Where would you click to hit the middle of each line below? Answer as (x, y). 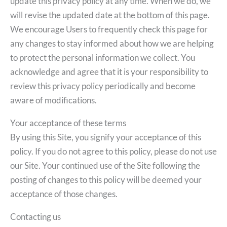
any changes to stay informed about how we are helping (112, 43)
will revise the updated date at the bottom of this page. (110, 15)
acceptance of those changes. (64, 194)
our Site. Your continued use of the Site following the (105, 165)
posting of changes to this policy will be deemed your (106, 179)
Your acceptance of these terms (68, 123)
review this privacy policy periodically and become (103, 86)
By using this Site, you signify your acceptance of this (106, 137)
